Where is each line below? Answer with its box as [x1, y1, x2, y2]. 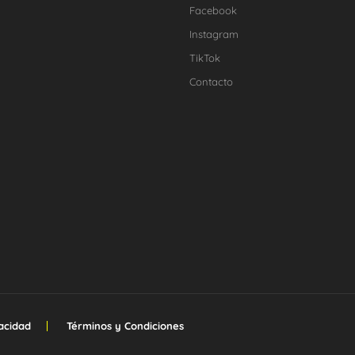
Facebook [189, 4, 237, 17]
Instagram [189, 28, 239, 41]
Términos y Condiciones [67, 319, 184, 333]
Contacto [189, 75, 233, 89]
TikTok [189, 52, 220, 65]
